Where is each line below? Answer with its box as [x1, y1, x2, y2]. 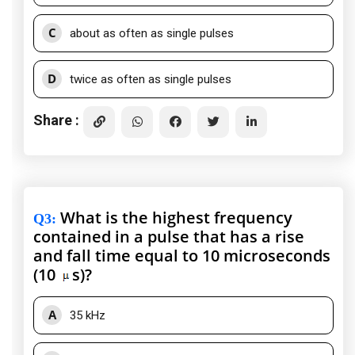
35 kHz [70, 308, 105, 323]
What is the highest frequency [56, 207, 292, 229]
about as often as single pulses [70, 26, 234, 41]
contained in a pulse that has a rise [33, 226, 304, 248]
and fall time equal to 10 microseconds [33, 245, 330, 267]
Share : [33, 111, 79, 128]
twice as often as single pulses [70, 72, 231, 87]
